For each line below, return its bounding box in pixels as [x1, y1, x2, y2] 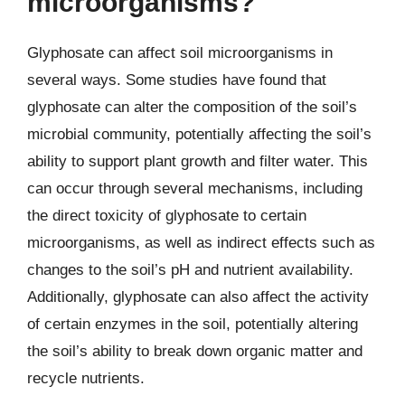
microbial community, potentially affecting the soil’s [27, 126, 372, 143]
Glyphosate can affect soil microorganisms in [27, 44, 333, 61]
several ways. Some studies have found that [27, 71, 326, 89]
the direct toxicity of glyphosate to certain [27, 207, 306, 224]
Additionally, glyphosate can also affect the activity [27, 288, 369, 306]
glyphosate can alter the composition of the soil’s [27, 99, 357, 116]
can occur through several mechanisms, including [27, 180, 363, 197]
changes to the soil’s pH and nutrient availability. [27, 261, 353, 278]
